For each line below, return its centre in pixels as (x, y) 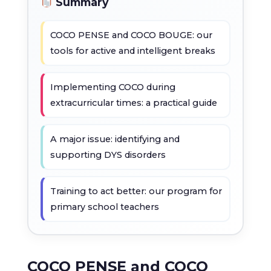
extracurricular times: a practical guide (133, 103)
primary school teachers (104, 207)
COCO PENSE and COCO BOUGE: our (131, 35)
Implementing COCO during (113, 87)
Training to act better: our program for (136, 191)
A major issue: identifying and (115, 139)
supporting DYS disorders (108, 155)
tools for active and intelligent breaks (132, 51)
